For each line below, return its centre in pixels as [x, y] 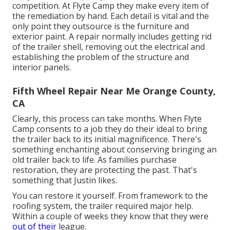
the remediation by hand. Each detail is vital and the [111, 16]
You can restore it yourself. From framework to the [110, 195]
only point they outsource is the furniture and [101, 26]
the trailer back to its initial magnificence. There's [107, 139]
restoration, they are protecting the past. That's [105, 170]
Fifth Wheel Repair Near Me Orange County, [114, 91]
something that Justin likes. [65, 180]
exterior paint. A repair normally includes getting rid [112, 36]
